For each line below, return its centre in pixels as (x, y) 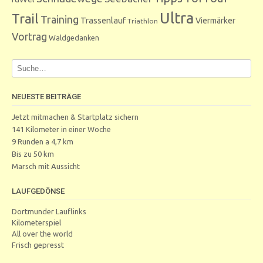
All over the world (42, 233)
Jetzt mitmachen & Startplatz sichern (75, 117)
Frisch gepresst (38, 245)
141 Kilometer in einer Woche (61, 129)
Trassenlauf (103, 20)
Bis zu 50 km (33, 154)
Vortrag (29, 36)
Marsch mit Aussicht (46, 166)
